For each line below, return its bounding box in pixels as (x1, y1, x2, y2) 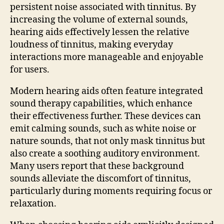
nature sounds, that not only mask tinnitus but (10, 135, 205, 147)
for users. (10, 63, 49, 75)
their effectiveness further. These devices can (10, 110, 201, 122)
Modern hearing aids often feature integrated (10, 85, 203, 97)
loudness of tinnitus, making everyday (10, 38, 173, 50)
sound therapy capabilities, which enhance (10, 97, 192, 109)
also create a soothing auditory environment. (10, 147, 200, 159)
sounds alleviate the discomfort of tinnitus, (10, 172, 191, 184)
